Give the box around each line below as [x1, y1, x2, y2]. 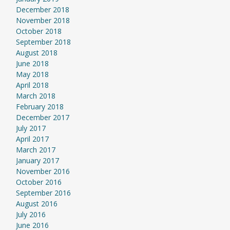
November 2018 [15, 15, 70, 25]
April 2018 [15, 80, 49, 90]
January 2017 [15, 156, 59, 165]
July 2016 [15, 209, 46, 219]
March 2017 [15, 145, 55, 155]
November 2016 [15, 166, 70, 176]
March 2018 [15, 91, 55, 101]
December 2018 [15, 5, 69, 14]
